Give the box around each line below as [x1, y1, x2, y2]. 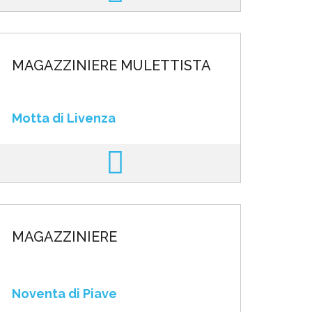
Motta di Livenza [11, 111, 116, 125]
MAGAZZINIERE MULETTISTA [11, 57, 211, 74]
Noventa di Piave [11, 286, 117, 301]
